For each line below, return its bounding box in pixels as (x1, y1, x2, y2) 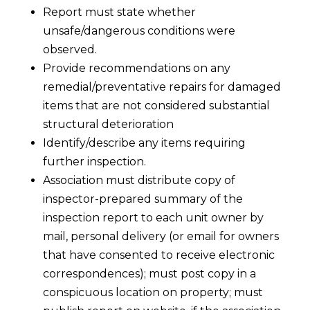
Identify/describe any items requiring (43, 136, 246, 150)
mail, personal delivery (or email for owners (43, 230, 280, 244)
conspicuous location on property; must (43, 286, 264, 300)
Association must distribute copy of (43, 174, 236, 188)
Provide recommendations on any (43, 62, 231, 75)
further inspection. (43, 155, 147, 169)
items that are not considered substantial (43, 99, 271, 113)
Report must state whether (43, 6, 197, 19)
